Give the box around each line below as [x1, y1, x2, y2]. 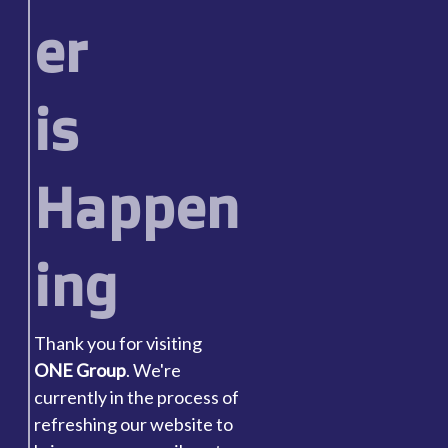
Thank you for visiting [33, 332, 202, 355]
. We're [125, 359, 181, 382]
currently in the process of [33, 386, 239, 409]
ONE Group [33, 359, 126, 382]
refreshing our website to [33, 413, 233, 436]
